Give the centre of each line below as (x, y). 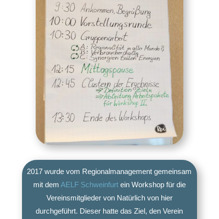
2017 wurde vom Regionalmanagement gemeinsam (109, 171)
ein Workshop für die (152, 184)
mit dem (47, 184)
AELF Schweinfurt (89, 184)
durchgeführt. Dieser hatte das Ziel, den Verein (109, 211)
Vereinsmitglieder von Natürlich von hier (109, 197)
